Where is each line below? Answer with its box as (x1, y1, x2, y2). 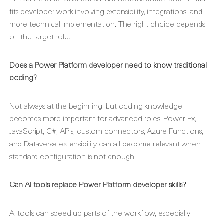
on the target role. (9, 30, 70, 42)
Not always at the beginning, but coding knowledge (9, 99, 182, 111)
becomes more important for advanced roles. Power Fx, (9, 112, 196, 124)
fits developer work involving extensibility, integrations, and (9, 5, 202, 17)
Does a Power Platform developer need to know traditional (9, 58, 207, 70)
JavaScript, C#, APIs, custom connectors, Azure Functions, (9, 125, 203, 136)
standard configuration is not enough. (9, 150, 136, 162)
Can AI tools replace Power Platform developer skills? (9, 178, 186, 190)
